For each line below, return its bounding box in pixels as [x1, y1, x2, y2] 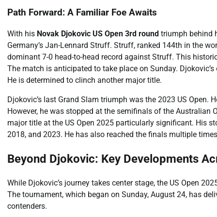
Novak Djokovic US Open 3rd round [37, 29, 159, 39]
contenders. [7, 201, 47, 211]
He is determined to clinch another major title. [7, 76, 162, 85]
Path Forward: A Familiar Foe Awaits [7, 7, 157, 18]
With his [7, 29, 37, 39]
